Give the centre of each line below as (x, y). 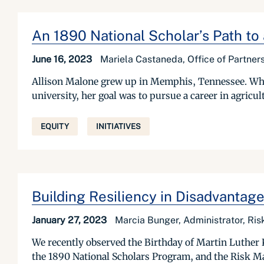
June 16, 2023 (63, 59)
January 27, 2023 (70, 220)
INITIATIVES (118, 126)
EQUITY (55, 126)
